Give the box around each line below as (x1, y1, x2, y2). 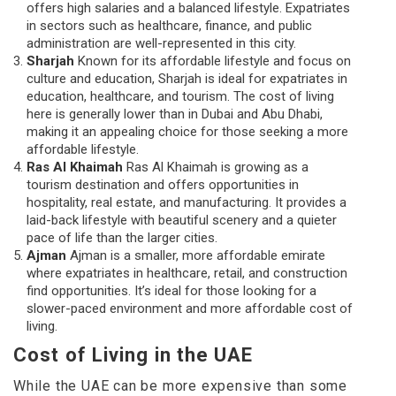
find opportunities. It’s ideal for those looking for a (27, 283, 316, 300)
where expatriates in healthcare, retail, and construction (27, 265, 347, 282)
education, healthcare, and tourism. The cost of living (27, 88, 334, 105)
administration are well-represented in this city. (27, 35, 296, 52)
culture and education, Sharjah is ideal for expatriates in (27, 71, 347, 88)
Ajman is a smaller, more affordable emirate (66, 247, 325, 264)
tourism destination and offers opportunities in (27, 177, 299, 194)
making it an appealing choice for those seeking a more (27, 124, 348, 141)
